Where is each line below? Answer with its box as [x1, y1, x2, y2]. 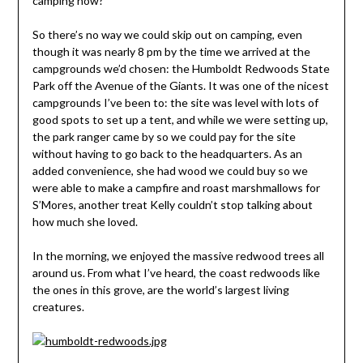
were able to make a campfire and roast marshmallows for [32, 181, 320, 195]
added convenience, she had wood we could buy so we [32, 164, 308, 178]
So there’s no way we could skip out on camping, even [32, 28, 302, 42]
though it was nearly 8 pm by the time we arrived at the [32, 45, 310, 59]
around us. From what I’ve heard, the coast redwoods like [32, 266, 320, 280]
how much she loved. [32, 215, 138, 229]
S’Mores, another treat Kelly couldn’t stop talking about [32, 198, 313, 212]
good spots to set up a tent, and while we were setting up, [32, 113, 328, 127]
